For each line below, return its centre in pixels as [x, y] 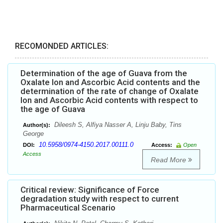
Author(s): [37, 125]
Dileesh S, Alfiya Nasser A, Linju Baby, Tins [117, 125]
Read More [169, 160]
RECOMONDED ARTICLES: [62, 46]
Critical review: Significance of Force [90, 190]
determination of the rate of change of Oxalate [110, 91]
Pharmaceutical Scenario [68, 208]
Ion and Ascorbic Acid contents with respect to [109, 100]
